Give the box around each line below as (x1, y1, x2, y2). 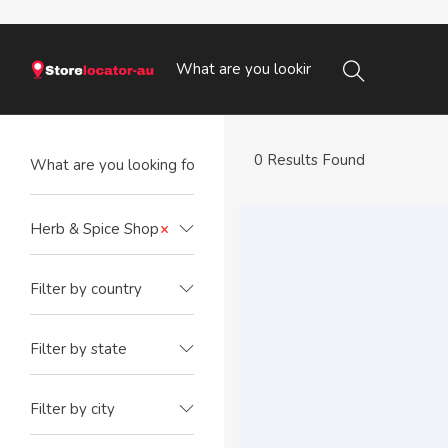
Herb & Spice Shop (30, 219, 159, 239)
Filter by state (30, 339, 127, 359)
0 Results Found (254, 150, 365, 170)
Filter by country (30, 279, 142, 299)
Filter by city (30, 399, 115, 419)
